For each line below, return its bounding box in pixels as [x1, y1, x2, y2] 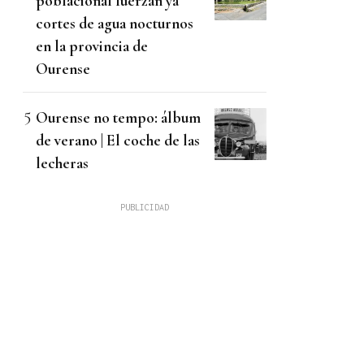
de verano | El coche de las [36, 130, 200, 149]
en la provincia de [36, 36, 148, 55]
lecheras [36, 153, 89, 172]
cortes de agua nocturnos [36, 13, 193, 32]
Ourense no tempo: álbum [36, 107, 201, 127]
